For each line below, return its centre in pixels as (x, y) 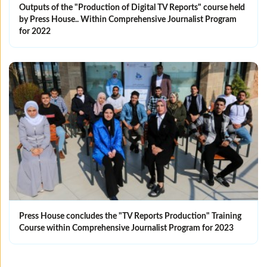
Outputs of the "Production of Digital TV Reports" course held (132, 8)
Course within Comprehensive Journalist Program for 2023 (126, 228)
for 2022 (35, 32)
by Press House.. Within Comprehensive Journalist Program (128, 20)
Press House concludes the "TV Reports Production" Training (130, 216)
